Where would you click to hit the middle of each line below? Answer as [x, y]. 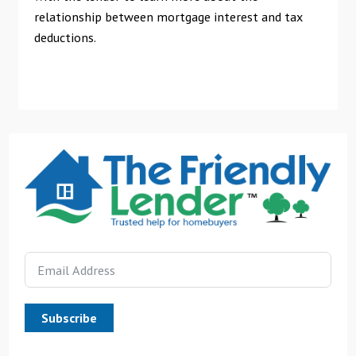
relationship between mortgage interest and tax [168, 16]
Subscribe [70, 317]
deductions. [65, 37]
